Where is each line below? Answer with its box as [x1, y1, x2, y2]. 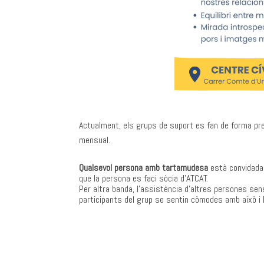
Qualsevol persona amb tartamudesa [79, 161, 209, 174]
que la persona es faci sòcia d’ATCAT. [79, 172, 209, 184]
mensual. [79, 134, 111, 146]
